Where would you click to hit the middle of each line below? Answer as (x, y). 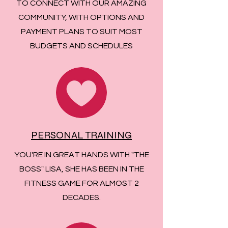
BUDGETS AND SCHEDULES (81, 46)
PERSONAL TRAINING (81, 135)
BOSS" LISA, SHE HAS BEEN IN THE (81, 169)
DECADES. (81, 197)
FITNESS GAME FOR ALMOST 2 (81, 183)
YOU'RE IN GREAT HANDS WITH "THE (81, 155)
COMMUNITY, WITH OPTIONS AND (81, 17)
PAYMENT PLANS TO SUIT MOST (81, 32)
